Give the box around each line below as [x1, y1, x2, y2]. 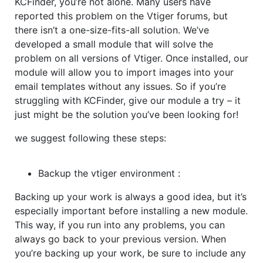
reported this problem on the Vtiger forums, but [15, 10, 228, 22]
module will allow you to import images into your [15, 66, 234, 79]
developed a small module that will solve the [15, 38, 213, 50]
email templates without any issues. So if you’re [15, 80, 226, 93]
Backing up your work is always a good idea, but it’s [15, 191, 247, 203]
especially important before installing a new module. [15, 205, 248, 217]
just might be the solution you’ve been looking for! [15, 109, 238, 121]
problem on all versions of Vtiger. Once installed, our [15, 52, 248, 65]
